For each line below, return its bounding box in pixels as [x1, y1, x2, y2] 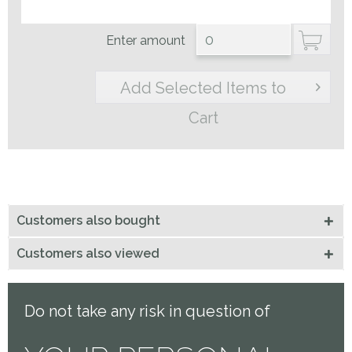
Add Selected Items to [120, 78, 287, 97]
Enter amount [106, 32, 189, 48]
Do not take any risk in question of [24, 302, 271, 321]
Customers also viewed [16, 245, 159, 261]
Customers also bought [16, 212, 160, 228]
